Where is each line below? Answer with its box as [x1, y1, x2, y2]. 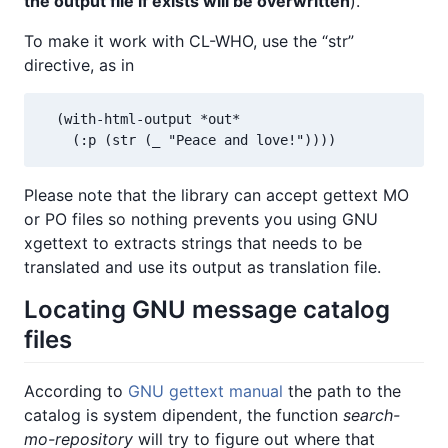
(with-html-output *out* [40, 110, 240, 127]
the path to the [283, 381, 401, 402]
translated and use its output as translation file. [24, 256, 381, 277]
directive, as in [24, 54, 134, 75]
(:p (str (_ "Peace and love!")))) [40, 131, 336, 148]
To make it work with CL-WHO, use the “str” [24, 30, 354, 51]
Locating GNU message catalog [24, 294, 390, 324]
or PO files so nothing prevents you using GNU [24, 208, 378, 229]
